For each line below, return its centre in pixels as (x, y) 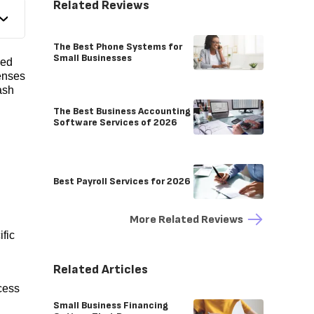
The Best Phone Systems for (118, 47)
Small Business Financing (111, 305)
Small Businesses (93, 58)
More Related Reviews (186, 219)
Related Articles (101, 269)
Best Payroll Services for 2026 (122, 181)
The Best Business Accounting (122, 111)
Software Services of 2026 (115, 122)
